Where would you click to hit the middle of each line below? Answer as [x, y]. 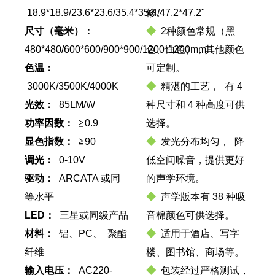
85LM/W [77, 105]
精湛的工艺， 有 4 [199, 86]
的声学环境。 [175, 178]
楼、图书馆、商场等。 [195, 252]
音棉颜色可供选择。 [190, 215]
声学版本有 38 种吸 [200, 197]
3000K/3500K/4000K [73, 86]
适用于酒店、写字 [197, 234]
